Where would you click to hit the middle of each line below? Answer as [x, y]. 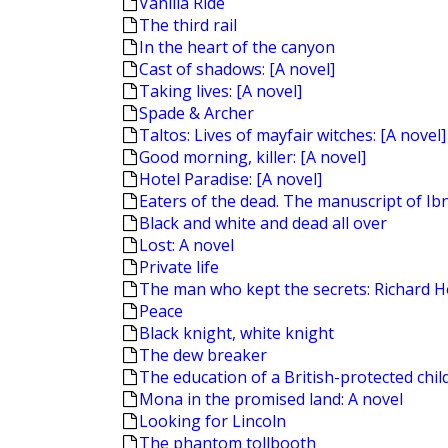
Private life [179, 267]
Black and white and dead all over [263, 223]
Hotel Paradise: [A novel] [230, 179]
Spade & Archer [196, 113]
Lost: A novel [186, 245]
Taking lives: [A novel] [220, 91]
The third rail [188, 25]
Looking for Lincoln [212, 421]
